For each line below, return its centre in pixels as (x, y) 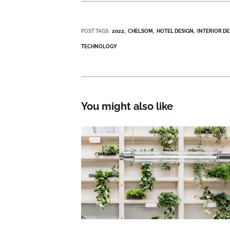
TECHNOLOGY (99, 47)
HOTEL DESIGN (175, 31)
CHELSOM (141, 31)
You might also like (127, 106)
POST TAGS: (95, 31)
